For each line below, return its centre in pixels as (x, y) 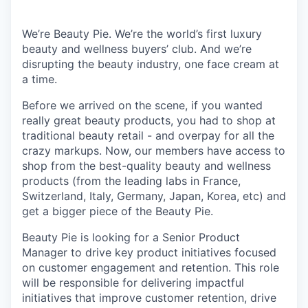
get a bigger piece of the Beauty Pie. (118, 211)
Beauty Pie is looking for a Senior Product (131, 237)
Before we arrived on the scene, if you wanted (142, 105)
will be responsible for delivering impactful (133, 283)
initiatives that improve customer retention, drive (149, 298)
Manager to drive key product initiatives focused (149, 252)
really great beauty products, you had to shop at (149, 120)
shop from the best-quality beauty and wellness (146, 166)
